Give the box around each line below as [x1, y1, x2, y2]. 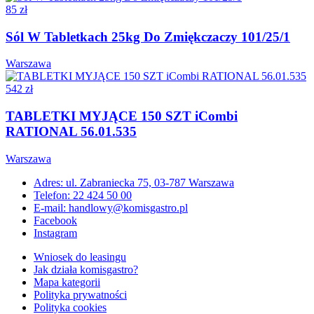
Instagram [34, 226, 77, 239]
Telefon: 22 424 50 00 [34, 189, 132, 201]
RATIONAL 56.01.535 [6, 124, 137, 139]
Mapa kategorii [34, 275, 100, 288]
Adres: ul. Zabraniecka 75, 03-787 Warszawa [34, 176, 234, 189]
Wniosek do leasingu [34, 250, 126, 263]
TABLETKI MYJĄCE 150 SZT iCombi [6, 109, 238, 124]
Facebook [34, 214, 77, 226]
